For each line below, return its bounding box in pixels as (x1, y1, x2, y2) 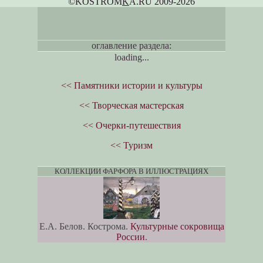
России (116, 232, 145, 242)
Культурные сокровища (130, 221, 224, 232)
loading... (114, 52, 149, 63)
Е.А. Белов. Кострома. (39, 221, 130, 232)
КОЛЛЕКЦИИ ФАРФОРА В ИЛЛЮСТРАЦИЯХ (55, 167, 208, 176)
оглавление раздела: (92, 41, 171, 51)
